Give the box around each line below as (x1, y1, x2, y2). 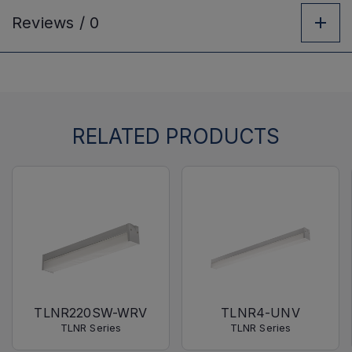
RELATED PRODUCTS (71, 124, 280, 148)
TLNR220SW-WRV (34, 305, 148, 321)
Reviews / (12, 13, 90, 32)
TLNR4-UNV (221, 305, 300, 321)
